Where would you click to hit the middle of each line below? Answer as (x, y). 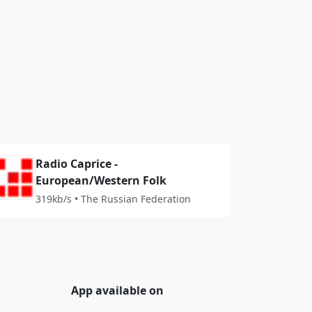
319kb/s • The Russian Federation (114, 199)
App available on (118, 290)
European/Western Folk (101, 180)
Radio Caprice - (77, 164)
